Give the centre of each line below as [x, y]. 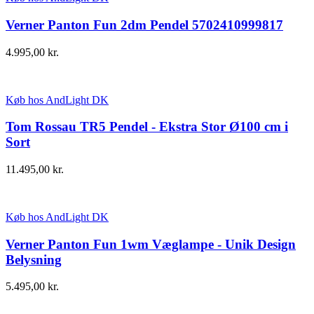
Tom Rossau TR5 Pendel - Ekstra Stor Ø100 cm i [147, 127]
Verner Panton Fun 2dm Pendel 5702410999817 [144, 25]
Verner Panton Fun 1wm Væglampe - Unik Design [151, 244]
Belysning [34, 259]
